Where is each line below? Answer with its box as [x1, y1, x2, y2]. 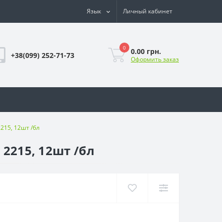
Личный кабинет [123, 7, 172, 15]
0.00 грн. [131, 47, 161, 56]
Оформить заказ [131, 55, 179, 63]
